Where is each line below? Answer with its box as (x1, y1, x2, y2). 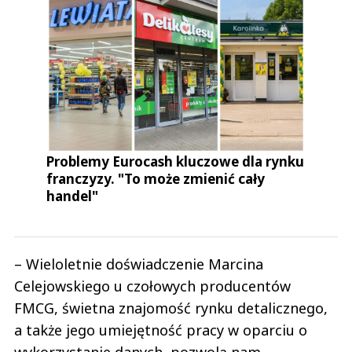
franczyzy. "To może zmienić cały (46, 169, 266, 188)
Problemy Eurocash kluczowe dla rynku (46, 152, 305, 170)
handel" (46, 186, 99, 205)
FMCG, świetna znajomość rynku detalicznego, (14, 298, 328, 317)
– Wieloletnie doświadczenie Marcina (14, 254, 263, 273)
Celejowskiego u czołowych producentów (14, 276, 291, 295)
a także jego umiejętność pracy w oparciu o (14, 320, 307, 339)
